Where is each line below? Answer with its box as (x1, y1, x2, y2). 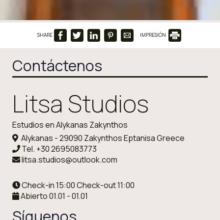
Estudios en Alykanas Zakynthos (12, 119, 128, 131)
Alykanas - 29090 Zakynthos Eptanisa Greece (18, 133, 185, 144)
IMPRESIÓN (140, 31, 167, 39)
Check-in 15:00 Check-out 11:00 (20, 180, 135, 191)
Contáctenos (12, 55, 102, 76)
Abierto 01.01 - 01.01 (19, 191, 88, 202)
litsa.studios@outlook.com (22, 154, 117, 165)
